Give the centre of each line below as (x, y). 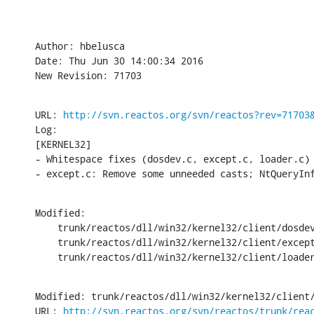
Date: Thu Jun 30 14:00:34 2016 (119, 60)
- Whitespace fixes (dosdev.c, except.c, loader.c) (172, 158)
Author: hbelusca (80, 46)
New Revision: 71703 (88, 75)
